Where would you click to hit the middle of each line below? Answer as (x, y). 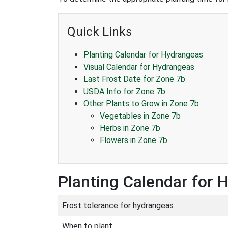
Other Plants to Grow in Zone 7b (141, 104)
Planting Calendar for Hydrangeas (143, 55)
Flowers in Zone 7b (134, 140)
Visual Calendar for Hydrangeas (139, 67)
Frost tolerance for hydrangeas (118, 205)
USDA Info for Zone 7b (124, 91)
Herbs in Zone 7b (130, 128)
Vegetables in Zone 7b (140, 116)
